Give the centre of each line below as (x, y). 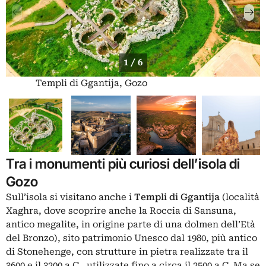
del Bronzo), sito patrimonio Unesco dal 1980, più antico (132, 238)
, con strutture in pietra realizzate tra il (160, 251)
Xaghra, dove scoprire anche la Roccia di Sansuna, (121, 210)
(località (241, 197)
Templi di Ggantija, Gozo (91, 83)
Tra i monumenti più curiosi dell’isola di (123, 163)
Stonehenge (44, 251)
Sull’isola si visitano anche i (70, 197)
